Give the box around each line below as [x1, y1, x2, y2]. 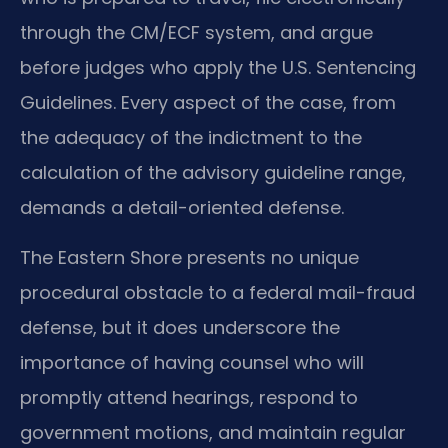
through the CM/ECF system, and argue [20, 20, 373, 46]
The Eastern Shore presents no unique [20, 244, 359, 270]
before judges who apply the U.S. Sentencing [20, 55, 416, 81]
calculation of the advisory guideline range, [20, 160, 406, 186]
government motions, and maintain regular [20, 419, 406, 445]
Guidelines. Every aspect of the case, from [20, 90, 396, 116]
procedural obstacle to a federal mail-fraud [20, 279, 415, 305]
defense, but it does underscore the [20, 314, 340, 340]
